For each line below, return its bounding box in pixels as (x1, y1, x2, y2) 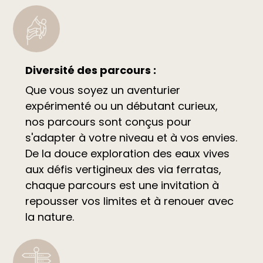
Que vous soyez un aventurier (25, 82, 180, 97)
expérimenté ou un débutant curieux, (25, 98, 218, 113)
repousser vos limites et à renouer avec (25, 193, 234, 208)
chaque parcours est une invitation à (25, 177, 219, 193)
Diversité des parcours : (25, 62, 156, 77)
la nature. (25, 209, 74, 224)
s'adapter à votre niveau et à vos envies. (25, 130, 237, 145)
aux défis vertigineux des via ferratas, (25, 161, 221, 177)
